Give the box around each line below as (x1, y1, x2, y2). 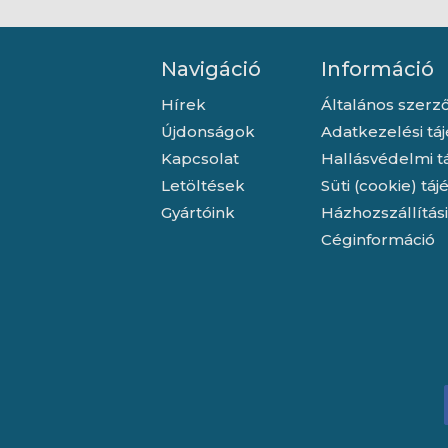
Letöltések (160, 176, 245, 196)
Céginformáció (320, 230, 435, 250)
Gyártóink (160, 203, 235, 223)
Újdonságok (160, 122, 255, 142)
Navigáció (160, 57, 261, 82)
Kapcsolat (160, 149, 239, 169)
